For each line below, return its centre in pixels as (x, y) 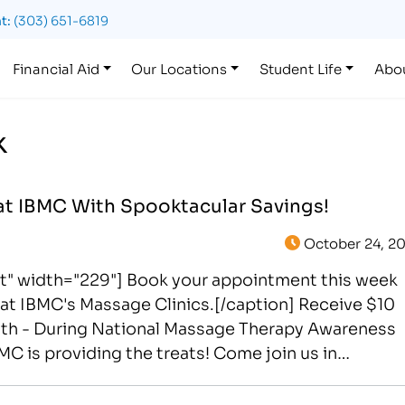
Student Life (301, 67)
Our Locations (179, 67)
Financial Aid (56, 67)
